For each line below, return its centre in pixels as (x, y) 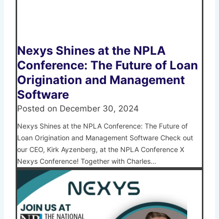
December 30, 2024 (99, 108)
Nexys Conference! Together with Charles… (87, 161)
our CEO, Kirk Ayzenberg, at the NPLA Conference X (101, 149)
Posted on (38, 108)
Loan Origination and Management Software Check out (105, 137)
